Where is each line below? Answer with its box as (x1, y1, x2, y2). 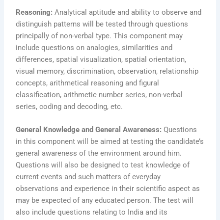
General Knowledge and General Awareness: (16, 125, 162, 135)
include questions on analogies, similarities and (16, 43, 173, 53)
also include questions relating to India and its (16, 208, 168, 217)
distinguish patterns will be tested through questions (16, 20, 189, 29)
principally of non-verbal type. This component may (16, 31, 183, 41)
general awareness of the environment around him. (16, 149, 182, 158)
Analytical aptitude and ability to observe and (53, 8, 202, 17)
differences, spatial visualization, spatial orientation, (16, 55, 187, 64)
